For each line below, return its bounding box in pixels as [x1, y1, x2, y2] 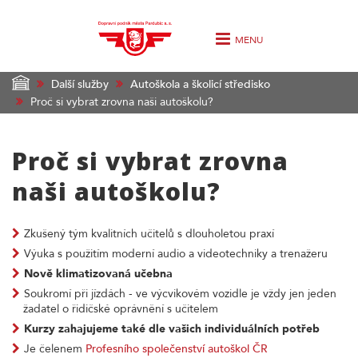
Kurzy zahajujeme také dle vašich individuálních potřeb [24, 320, 320, 336]
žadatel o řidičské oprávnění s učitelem [23, 300, 218, 316]
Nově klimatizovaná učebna [24, 265, 173, 281]
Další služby [51, 77, 109, 92]
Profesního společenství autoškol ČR [86, 340, 268, 356]
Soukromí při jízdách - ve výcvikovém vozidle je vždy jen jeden [24, 285, 336, 301]
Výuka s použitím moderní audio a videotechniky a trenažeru [24, 245, 328, 261]
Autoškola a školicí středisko [130, 77, 270, 92]
